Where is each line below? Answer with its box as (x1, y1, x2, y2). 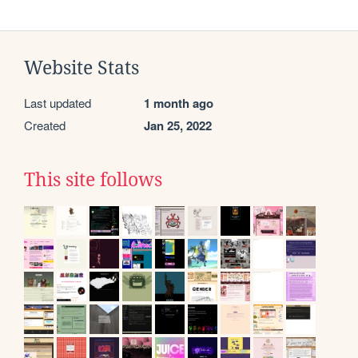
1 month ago (144, 94, 213, 113)
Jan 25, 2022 (144, 117, 212, 135)
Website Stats (24, 58, 139, 79)
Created (24, 117, 66, 134)
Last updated (24, 94, 91, 112)
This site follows (24, 169, 162, 191)
